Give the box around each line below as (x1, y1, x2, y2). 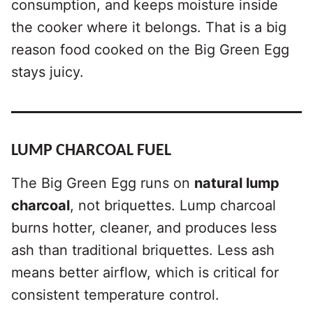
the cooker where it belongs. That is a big (11, 19, 286, 36)
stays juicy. (11, 64, 84, 81)
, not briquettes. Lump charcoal (70, 197, 276, 214)
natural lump (194, 175, 279, 192)
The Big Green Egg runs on (11, 175, 194, 192)
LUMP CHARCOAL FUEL (11, 143, 171, 160)
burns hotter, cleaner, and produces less (11, 219, 277, 237)
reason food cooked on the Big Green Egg (11, 41, 289, 59)
